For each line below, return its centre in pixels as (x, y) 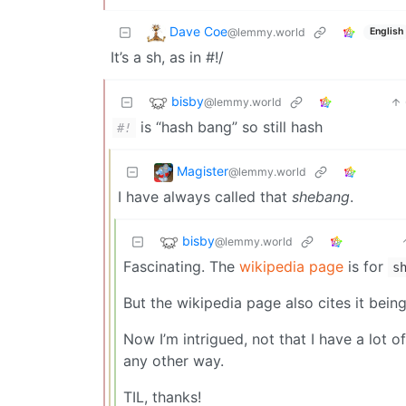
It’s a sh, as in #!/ (167, 57)
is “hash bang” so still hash (229, 126)
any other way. (174, 360)
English (386, 32)
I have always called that (205, 196)
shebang (321, 196)
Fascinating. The (181, 266)
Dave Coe (198, 32)
